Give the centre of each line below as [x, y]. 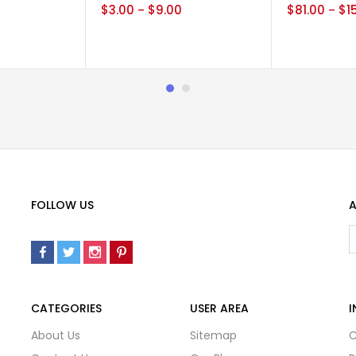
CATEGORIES [66, 309]
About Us [56, 336]
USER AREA [219, 309]
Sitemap [213, 336]
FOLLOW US [62, 205]
